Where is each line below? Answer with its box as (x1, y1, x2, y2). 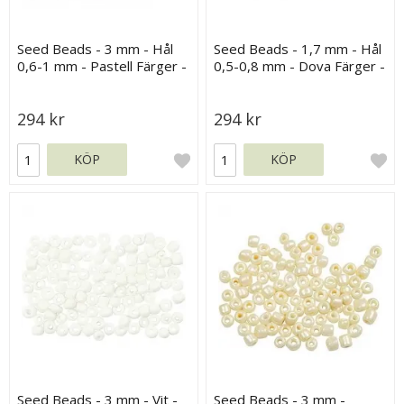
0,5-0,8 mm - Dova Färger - (214, 56, 386, 75)
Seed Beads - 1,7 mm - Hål (214, 39, 382, 58)
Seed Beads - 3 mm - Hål (17, 39, 174, 58)
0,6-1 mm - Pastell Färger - (17, 56, 188, 75)
